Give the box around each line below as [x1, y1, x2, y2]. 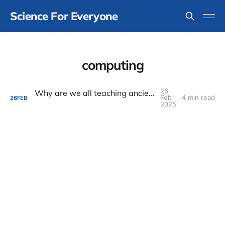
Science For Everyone [10, 9, 118, 23]
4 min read [182, 93, 215, 101]
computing [81, 57, 144, 73]
